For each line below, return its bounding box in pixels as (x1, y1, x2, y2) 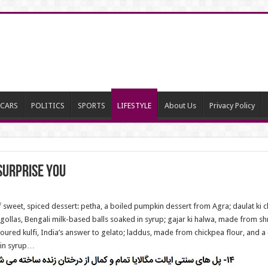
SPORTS (77, 101, 105, 110)
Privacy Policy (209, 101, 255, 110)
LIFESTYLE (117, 101, 151, 110)
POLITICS (31, 101, 65, 110)
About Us (164, 101, 196, 110)
